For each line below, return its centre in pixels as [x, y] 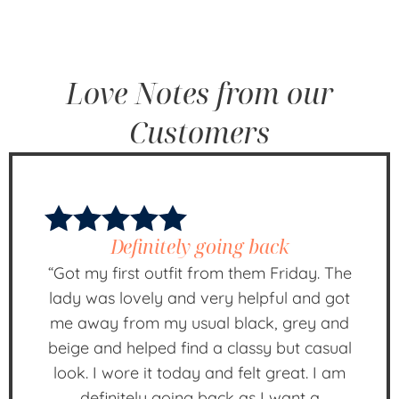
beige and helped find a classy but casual [199, 348]
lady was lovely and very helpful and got [199, 298]
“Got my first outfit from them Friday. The [199, 273]
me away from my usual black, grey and [199, 323]
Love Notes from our [199, 94]
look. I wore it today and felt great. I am [199, 373]
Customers [199, 133]
